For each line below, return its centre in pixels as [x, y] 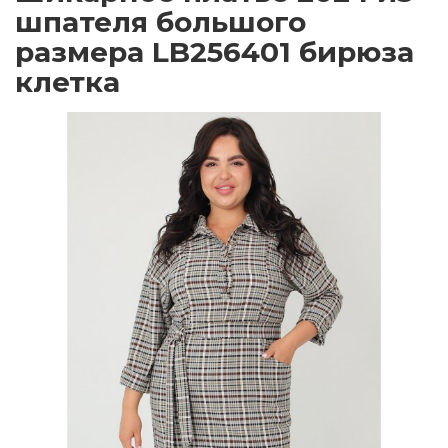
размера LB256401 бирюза [214, 52]
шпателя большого [160, 22]
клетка [67, 82]
